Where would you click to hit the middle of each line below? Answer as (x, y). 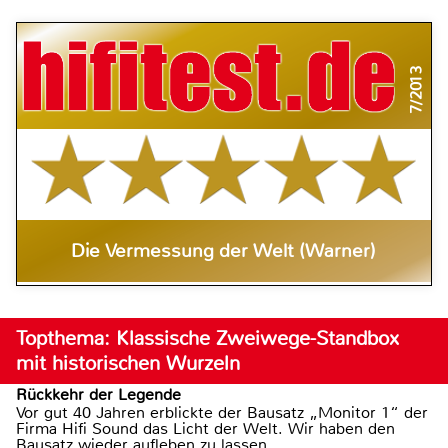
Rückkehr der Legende (98, 394)
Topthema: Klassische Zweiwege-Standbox (207, 338)
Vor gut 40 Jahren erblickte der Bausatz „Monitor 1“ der (222, 412)
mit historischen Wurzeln (128, 363)
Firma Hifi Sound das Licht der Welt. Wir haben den (205, 428)
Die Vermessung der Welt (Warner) (224, 251)
